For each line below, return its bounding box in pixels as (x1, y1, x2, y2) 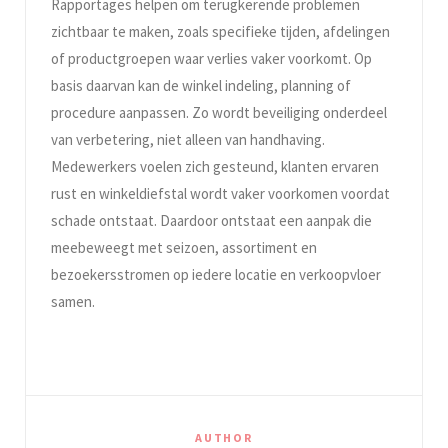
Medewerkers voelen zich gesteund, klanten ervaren (51, 156, 379, 176)
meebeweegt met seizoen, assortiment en (51, 237, 317, 257)
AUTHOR (195, 429, 253, 445)
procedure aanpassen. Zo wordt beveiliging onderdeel (51, 102, 387, 122)
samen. (51, 291, 95, 311)
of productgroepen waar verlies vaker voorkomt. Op (51, 48, 372, 68)
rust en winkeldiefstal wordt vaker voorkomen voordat (51, 183, 390, 203)
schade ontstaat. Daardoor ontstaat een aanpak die (51, 210, 372, 230)
